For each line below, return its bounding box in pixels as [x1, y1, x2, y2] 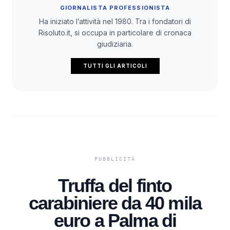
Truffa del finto [58, 175, 172, 197]
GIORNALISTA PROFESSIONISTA [60, 4, 170, 12]
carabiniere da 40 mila [28, 193, 202, 214]
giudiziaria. [97, 40, 133, 49]
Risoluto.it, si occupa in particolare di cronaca [39, 28, 191, 37]
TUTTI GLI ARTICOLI [83, 63, 147, 69]
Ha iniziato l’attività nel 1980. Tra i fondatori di [39, 17, 191, 26]
